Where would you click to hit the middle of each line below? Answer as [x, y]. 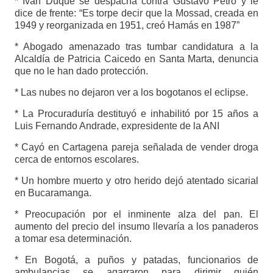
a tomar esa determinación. [73, 239]
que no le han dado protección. [81, 71]
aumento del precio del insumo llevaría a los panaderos [136, 227]
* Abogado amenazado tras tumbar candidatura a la [136, 47]
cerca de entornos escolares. [76, 160]
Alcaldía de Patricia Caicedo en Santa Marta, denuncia [136, 59]
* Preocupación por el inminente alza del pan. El [136, 214]
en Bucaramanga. [53, 193]
